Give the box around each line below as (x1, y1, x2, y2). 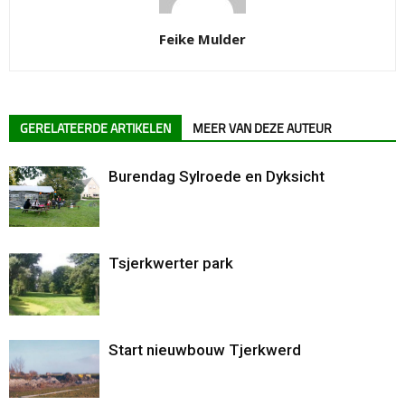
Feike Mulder (159, 29, 246, 48)
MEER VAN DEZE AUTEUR (193, 118, 332, 138)
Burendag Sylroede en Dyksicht (108, 166, 325, 185)
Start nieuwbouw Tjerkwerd (108, 340, 301, 359)
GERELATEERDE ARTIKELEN (20, 118, 171, 138)
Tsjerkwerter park (108, 253, 233, 272)
